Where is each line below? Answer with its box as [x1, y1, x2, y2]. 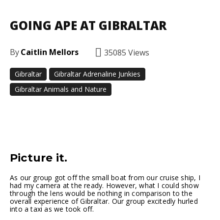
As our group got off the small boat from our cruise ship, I [10, 172, 200, 182]
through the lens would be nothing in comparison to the [10, 188, 192, 198]
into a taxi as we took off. [10, 204, 94, 214]
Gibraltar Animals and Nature [15, 84, 107, 94]
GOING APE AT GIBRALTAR [10, 17, 166, 34]
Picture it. [10, 151, 68, 165]
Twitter [100, 108, 122, 117]
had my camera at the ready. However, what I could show [10, 180, 199, 190]
